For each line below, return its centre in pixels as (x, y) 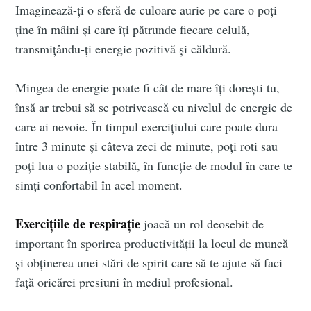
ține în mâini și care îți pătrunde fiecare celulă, (133, 30)
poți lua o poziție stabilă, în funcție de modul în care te (154, 166)
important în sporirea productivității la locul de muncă (152, 243)
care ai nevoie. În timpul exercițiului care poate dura (147, 127)
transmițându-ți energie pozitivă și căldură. (124, 49)
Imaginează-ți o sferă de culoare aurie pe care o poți (146, 10)
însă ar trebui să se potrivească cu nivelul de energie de (154, 107)
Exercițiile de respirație (78, 224)
